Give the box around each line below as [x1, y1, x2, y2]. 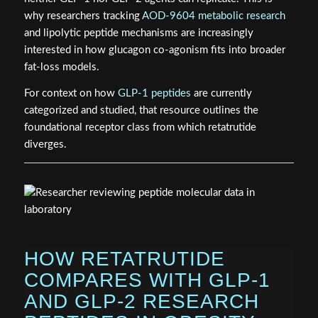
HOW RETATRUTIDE [23, 247, 225, 270]
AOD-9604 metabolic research [141, 11, 285, 22]
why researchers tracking [23, 11, 142, 22]
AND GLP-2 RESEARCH [23, 290, 259, 312]
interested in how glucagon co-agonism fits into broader [23, 45, 285, 56]
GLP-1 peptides [117, 88, 191, 99]
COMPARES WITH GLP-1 [23, 268, 270, 291]
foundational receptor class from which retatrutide [23, 122, 256, 133]
